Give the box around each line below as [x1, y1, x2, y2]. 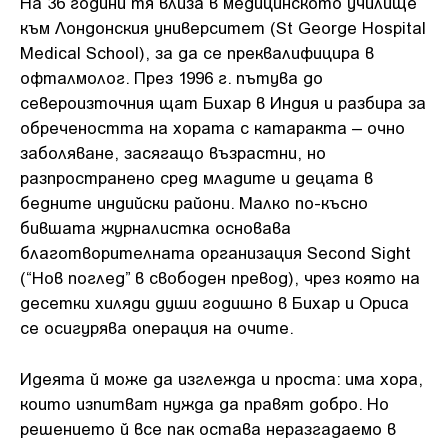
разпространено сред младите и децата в [20, 167, 373, 187]
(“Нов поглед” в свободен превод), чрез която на [20, 267, 420, 287]
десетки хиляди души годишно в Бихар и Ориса [20, 292, 409, 312]
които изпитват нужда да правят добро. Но [20, 392, 389, 413]
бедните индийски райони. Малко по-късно [20, 192, 368, 212]
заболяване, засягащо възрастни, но [20, 142, 326, 162]
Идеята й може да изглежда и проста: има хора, [20, 367, 423, 388]
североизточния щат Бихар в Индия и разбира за [20, 92, 426, 112]
